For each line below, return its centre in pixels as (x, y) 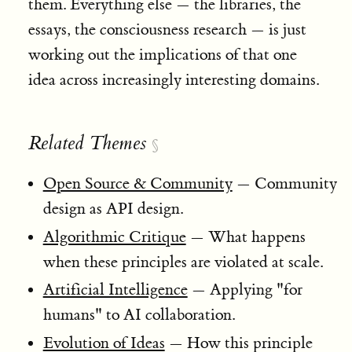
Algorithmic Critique (114, 236)
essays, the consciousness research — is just (167, 29)
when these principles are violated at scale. (183, 262)
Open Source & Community (137, 183)
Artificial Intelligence (115, 290)
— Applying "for (245, 290)
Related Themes (87, 144)
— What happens (246, 236)
